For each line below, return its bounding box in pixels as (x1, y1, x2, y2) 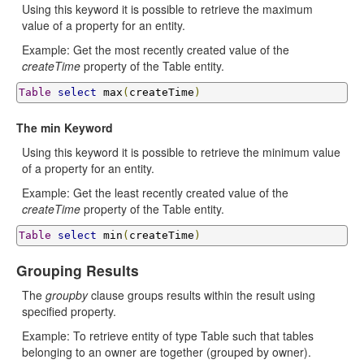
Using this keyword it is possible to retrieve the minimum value (22, 144, 340, 160)
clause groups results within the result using (88, 287, 315, 303)
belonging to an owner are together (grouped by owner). (22, 344, 311, 360)
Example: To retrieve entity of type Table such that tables (22, 327, 314, 344)
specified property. (22, 303, 116, 319)
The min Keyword (16, 119, 113, 136)
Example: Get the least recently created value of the (22, 184, 288, 201)
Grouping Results (16, 260, 139, 280)
